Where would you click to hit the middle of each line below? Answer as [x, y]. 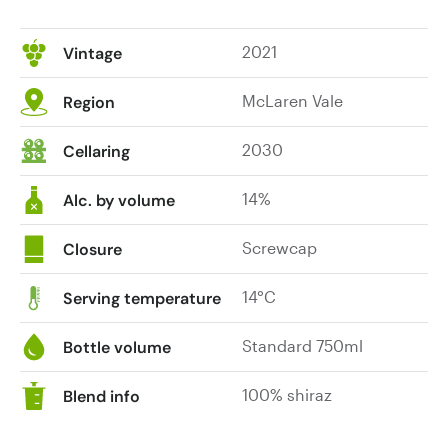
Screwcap [280, 247]
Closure [92, 249]
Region [89, 102]
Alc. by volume [119, 200]
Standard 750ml [303, 345]
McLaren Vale [293, 100]
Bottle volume [117, 347]
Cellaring [96, 151]
